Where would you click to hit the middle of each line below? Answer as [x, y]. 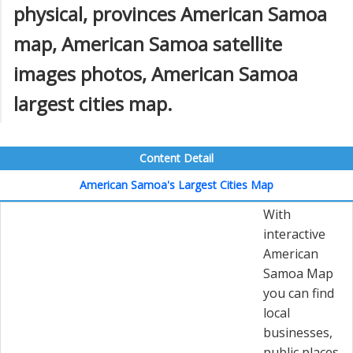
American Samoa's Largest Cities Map [176, 185]
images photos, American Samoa [156, 74]
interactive [294, 234]
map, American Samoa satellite [148, 44]
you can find [299, 293]
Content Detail [176, 158]
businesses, [298, 333]
